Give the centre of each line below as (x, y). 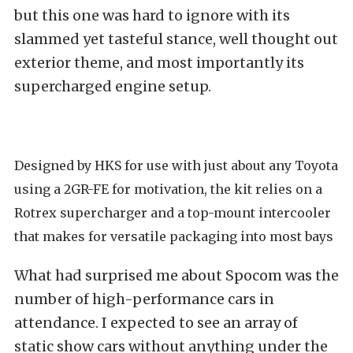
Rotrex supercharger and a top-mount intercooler (173, 213)
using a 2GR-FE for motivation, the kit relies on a (168, 190)
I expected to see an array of (200, 323)
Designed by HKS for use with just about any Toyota (176, 166)
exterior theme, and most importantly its (159, 63)
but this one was (72, 16)
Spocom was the (282, 276)
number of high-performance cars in (144, 299)
